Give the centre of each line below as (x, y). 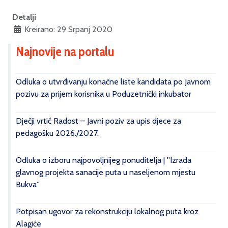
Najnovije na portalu (65, 51)
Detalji (24, 17)
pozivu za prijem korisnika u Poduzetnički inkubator (104, 94)
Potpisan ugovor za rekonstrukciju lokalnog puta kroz (107, 211)
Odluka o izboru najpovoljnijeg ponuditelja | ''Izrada (104, 160)
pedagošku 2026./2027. (57, 133)
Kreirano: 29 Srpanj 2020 (68, 29)
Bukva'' (28, 184)
